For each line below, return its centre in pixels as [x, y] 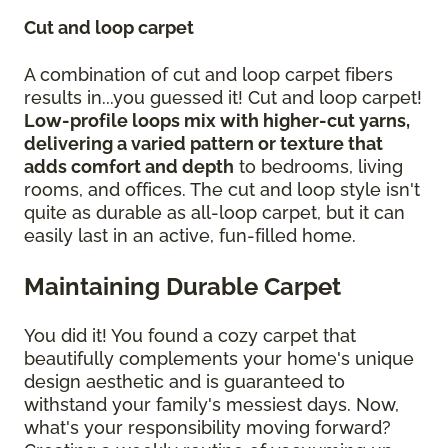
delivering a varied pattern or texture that [203, 143]
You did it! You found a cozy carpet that [190, 335]
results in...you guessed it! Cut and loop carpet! [223, 97]
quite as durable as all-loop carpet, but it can [214, 212]
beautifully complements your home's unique [219, 358]
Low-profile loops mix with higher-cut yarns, [217, 120]
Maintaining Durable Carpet [182, 286]
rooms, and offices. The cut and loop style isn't [222, 189]
